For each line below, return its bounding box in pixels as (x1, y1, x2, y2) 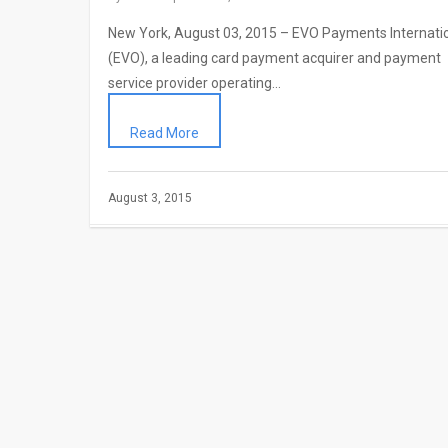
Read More (130, 124, 199, 141)
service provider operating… (108, 74, 281, 91)
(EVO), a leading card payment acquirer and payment (108, 49, 441, 66)
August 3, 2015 (108, 190, 192, 205)
